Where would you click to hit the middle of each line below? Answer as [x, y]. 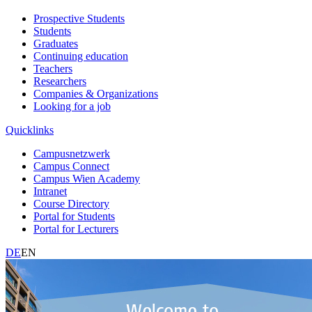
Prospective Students [79, 18]
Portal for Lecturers [76, 228]
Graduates [56, 43]
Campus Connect [71, 166]
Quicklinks [30, 130]
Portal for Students [74, 216]
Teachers [53, 68]
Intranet [50, 191]
